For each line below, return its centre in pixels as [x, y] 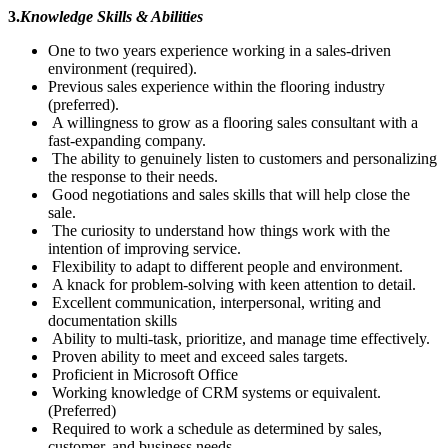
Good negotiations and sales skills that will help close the [229, 194]
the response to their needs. [133, 176]
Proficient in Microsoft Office [143, 374]
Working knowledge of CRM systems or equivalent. [214, 392]
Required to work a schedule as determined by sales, [215, 428]
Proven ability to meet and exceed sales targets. [198, 356]
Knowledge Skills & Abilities [111, 16]
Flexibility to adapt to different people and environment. [225, 266]
